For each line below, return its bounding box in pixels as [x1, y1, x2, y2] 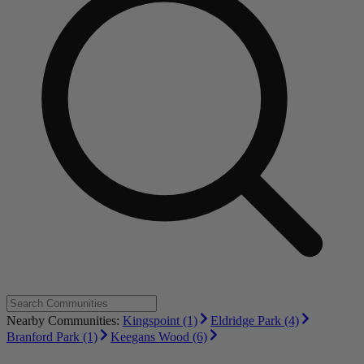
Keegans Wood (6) [110, 330, 207, 344]
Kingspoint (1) [123, 314, 197, 328]
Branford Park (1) [6, 330, 97, 344]
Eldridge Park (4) [210, 314, 299, 328]
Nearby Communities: [6, 314, 123, 328]
